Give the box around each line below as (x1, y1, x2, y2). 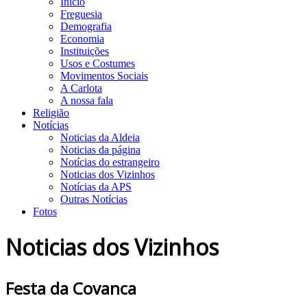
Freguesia (60, 8, 102, 20)
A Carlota (60, 82, 102, 94)
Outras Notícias (60, 193, 127, 205)
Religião (33, 107, 69, 119)
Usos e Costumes (60, 58, 135, 69)
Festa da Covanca (5, 276, 136, 299)
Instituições (60, 45, 109, 57)
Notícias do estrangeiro (60, 156, 160, 168)
